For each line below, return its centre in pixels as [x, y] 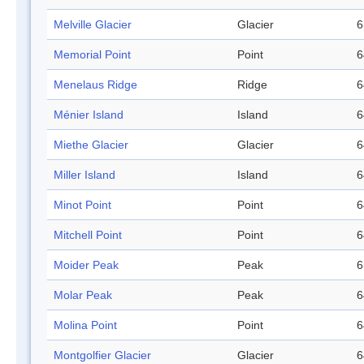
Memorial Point [92, 55]
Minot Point [82, 205]
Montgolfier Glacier [102, 355]
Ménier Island [89, 115]
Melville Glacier [93, 25]
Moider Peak [86, 265]
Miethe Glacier [91, 145]
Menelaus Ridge [95, 85]
